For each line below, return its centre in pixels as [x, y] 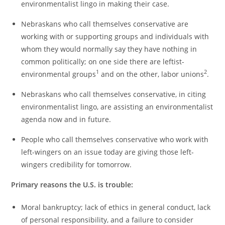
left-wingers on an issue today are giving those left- [108, 152]
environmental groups [59, 74]
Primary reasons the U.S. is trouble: [72, 184]
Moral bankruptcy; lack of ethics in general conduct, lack [116, 207]
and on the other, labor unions [152, 74]
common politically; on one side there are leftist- [103, 61]
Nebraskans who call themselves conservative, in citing [114, 94]
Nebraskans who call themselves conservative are [105, 24]
